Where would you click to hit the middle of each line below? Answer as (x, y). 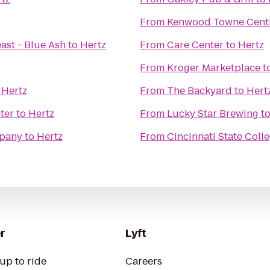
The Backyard (199, 91)
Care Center (195, 45)
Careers (144, 261)
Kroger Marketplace (214, 68)
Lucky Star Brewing (213, 114)
